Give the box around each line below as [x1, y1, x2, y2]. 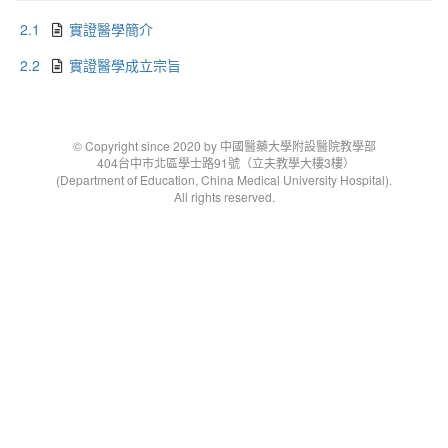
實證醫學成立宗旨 [69, 55, 182, 75]
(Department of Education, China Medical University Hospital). [56, 171, 392, 188]
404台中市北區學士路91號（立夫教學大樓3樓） [93, 154, 355, 171]
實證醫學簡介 [69, 19, 154, 39]
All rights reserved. [173, 188, 275, 205]
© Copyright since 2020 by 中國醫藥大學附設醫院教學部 [72, 137, 376, 154]
